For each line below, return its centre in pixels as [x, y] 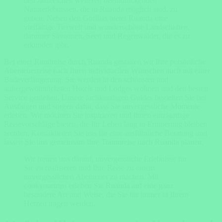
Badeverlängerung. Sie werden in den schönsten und [86, 79]
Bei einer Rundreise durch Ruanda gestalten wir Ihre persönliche [105, 61]
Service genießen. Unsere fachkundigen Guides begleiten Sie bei [105, 97]
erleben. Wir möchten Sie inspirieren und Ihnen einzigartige [97, 115]
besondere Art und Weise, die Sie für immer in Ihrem [106, 194]
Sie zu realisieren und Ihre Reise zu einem [89, 167]
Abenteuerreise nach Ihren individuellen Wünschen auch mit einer [107, 70]
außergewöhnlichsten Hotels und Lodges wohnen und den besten [106, 88]
